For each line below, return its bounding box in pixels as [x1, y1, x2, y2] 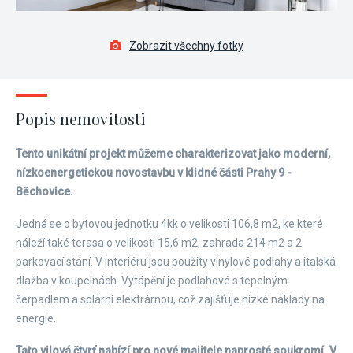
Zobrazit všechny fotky [129, 39, 243, 52]
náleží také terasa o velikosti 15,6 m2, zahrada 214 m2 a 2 [16, 236, 302, 249]
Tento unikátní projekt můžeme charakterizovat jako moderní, [16, 147, 330, 160]
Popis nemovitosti [16, 108, 146, 129]
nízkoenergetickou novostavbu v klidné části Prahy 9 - [16, 166, 292, 179]
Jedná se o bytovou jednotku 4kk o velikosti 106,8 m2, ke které [16, 217, 323, 230]
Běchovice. [16, 185, 73, 198]
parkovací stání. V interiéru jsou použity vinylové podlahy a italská [16, 255, 336, 268]
